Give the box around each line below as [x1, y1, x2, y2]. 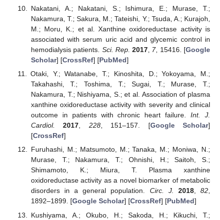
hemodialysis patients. [30, 46, 102, 54]
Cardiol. [30, 121, 55, 130]
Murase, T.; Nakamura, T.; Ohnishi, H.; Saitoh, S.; [30, 156, 210, 164]
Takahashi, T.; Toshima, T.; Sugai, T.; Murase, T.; [30, 80, 210, 88]
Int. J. [191, 111, 211, 119]
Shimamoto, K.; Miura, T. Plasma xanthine [30, 166, 210, 174]
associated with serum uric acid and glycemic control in [30, 35, 210, 44]
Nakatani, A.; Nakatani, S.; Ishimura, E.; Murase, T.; [30, 4, 210, 13]
